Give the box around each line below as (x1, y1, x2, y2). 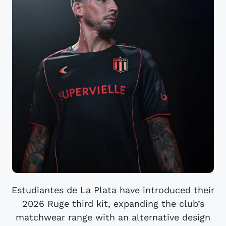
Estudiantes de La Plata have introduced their (12, 185, 214, 196)
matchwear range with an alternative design (16, 212, 210, 223)
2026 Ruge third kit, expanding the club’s (22, 198, 204, 209)
